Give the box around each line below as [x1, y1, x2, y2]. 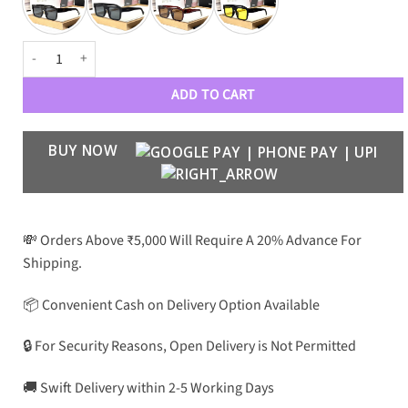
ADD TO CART [171, 84, 255, 105]
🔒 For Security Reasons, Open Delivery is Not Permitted [23, 336, 356, 357]
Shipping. [23, 252, 82, 273]
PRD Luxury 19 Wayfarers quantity [22, 40, 207, 60]
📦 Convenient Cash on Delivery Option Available [23, 294, 320, 315]
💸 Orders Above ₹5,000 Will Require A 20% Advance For [23, 229, 362, 250]
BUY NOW [48, 139, 122, 160]
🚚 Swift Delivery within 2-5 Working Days [23, 378, 274, 399]
